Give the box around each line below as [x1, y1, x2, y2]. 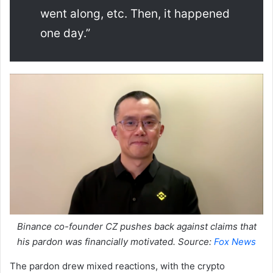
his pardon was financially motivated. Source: [17, 236, 214, 248]
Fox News [214, 236, 256, 248]
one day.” [40, 26, 90, 41]
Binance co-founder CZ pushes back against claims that [16, 221, 257, 233]
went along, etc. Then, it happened [40, 7, 230, 21]
